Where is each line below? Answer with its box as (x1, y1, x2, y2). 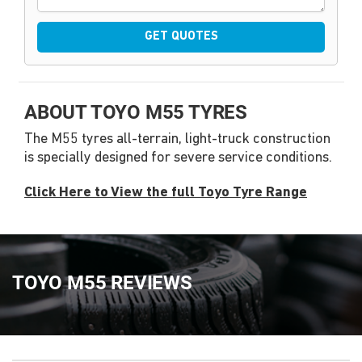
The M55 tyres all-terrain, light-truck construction (24, 132, 330, 148)
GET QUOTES (144, 31, 218, 44)
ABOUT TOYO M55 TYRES (24, 101, 247, 124)
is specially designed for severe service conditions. (24, 150, 332, 166)
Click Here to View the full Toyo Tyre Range (24, 185, 307, 201)
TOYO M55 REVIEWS (12, 271, 192, 295)
